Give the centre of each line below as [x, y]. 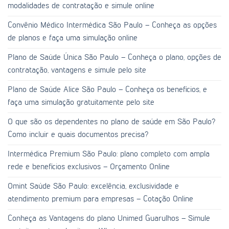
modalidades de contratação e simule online [81, 6]
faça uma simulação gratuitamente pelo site [81, 102]
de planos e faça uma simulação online [73, 38]
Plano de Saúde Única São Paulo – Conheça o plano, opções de [114, 58]
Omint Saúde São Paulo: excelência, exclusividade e [93, 186]
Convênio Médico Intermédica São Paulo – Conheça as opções [112, 25]
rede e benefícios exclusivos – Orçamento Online [89, 167]
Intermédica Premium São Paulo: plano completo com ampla [109, 154]
